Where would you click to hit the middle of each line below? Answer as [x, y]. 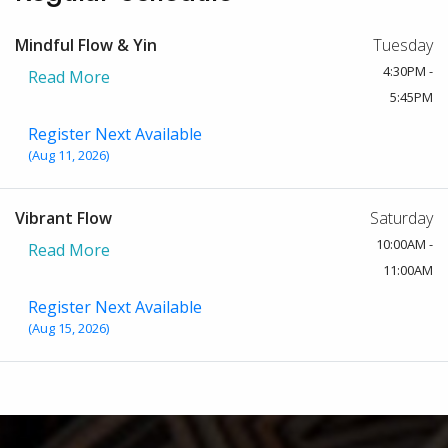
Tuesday [403, 45]
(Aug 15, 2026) [68, 328]
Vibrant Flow [63, 218]
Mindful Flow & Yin [86, 45]
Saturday [401, 218]
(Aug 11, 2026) [68, 155]
